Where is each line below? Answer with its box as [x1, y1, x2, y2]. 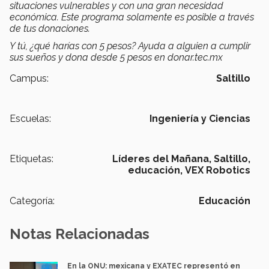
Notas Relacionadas [10, 225, 150, 243]
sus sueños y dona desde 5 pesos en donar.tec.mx [10, 52, 223, 64]
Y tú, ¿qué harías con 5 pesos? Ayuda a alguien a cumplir [10, 40, 250, 52]
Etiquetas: [10, 153, 53, 165]
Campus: [10, 73, 49, 85]
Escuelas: [10, 113, 51, 125]
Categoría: [10, 195, 55, 207]
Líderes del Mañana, [112, 153, 211, 165]
